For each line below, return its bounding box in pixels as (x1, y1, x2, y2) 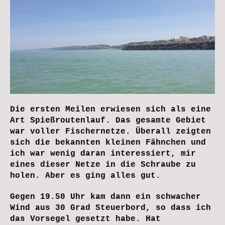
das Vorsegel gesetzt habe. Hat (10, 214, 161, 224)
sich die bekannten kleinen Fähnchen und (10, 138, 206, 148)
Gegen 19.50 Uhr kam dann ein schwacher (10, 192, 201, 202)
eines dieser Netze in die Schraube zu (10, 160, 196, 170)
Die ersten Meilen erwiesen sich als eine (10, 105, 211, 115)
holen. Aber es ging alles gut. (10, 171, 161, 181)
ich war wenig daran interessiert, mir (10, 149, 196, 159)
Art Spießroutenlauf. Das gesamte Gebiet (10, 116, 206, 126)
